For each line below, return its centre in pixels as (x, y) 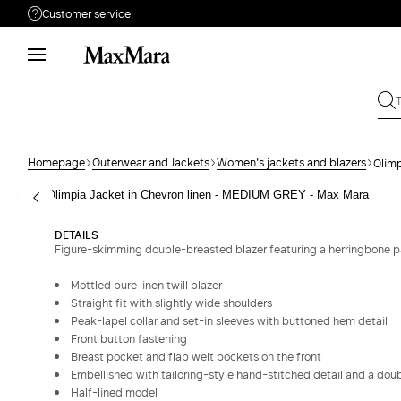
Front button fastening (129, 338)
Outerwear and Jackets (151, 162)
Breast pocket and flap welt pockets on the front (196, 356)
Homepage (56, 162)
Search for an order (247, 188)
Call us (73, 98)
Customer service (86, 13)
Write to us (84, 143)
